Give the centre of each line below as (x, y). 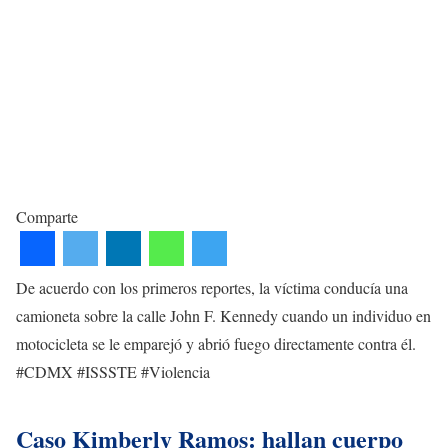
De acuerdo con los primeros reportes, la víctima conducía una (212, 287)
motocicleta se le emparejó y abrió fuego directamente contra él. (216, 343)
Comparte (47, 216)
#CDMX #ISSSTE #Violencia (113, 371)
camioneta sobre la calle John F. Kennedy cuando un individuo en (223, 315)
